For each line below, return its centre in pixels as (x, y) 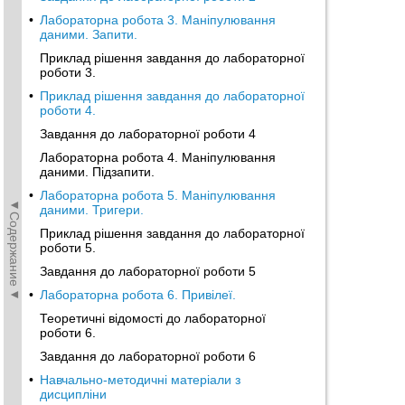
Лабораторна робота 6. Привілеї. (138, 295)
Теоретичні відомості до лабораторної (153, 318)
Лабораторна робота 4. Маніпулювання (158, 157)
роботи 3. (68, 72)
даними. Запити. (89, 34)
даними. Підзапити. (97, 172)
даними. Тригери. (92, 210)
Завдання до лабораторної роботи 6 (148, 356)
